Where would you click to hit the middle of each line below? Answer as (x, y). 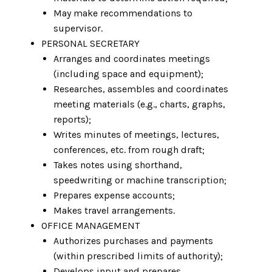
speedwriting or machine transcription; (141, 180)
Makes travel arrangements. (114, 211)
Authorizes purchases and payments (133, 241)
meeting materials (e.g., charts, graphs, (139, 104)
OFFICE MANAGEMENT (90, 226)
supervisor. (78, 29)
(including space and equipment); (130, 74)
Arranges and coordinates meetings (132, 59)
